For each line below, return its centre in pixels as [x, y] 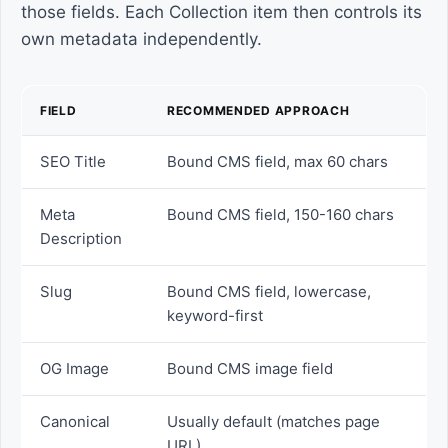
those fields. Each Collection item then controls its [221, 12]
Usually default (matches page [273, 421]
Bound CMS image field [250, 368]
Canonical [75, 421]
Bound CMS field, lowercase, [269, 291]
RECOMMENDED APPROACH [258, 110]
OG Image [74, 368]
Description [81, 238]
